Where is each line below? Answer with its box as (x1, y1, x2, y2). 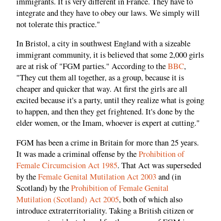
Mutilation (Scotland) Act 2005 (16, 193, 119, 205)
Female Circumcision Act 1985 (16, 159, 117, 171)
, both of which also (119, 193, 183, 205)
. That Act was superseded (117, 159, 201, 171)
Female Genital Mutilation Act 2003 (38, 171, 156, 182)
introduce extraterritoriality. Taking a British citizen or (16, 205, 194, 216)
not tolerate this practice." (16, 18, 100, 30)
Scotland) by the (16, 182, 71, 193)
